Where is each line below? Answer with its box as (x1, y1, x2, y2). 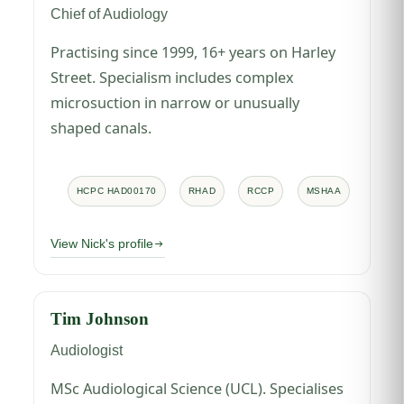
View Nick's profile (50, 236, 154, 251)
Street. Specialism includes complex (50, 67, 295, 87)
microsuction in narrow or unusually (50, 92, 300, 113)
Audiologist (50, 341, 124, 358)
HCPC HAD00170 (76, 185, 157, 196)
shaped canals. (50, 117, 152, 138)
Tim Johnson (50, 308, 150, 328)
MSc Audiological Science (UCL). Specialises (50, 378, 344, 399)
